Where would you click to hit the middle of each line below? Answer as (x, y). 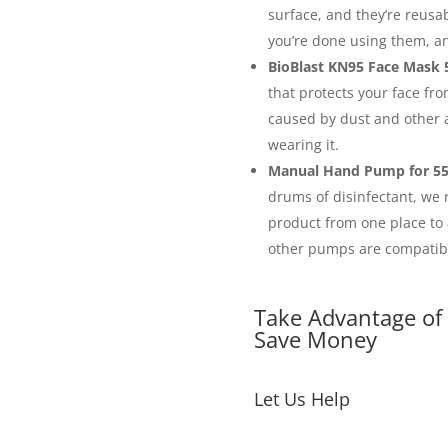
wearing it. (303, 145)
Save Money (315, 339)
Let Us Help (301, 398)
